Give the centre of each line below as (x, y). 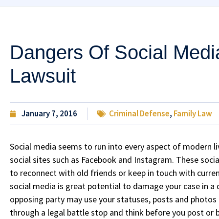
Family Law (193, 114)
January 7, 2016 (49, 114)
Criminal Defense (139, 114)
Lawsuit (43, 76)
